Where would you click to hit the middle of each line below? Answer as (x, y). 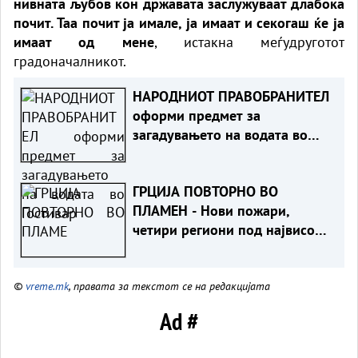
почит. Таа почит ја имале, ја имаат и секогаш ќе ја (179, 22)
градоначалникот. (70, 61)
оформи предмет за (196, 115)
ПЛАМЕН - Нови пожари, (211, 210)
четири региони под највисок (227, 229)
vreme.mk (47, 285)
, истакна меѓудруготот (249, 42)
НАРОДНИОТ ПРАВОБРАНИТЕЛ (231, 96)
